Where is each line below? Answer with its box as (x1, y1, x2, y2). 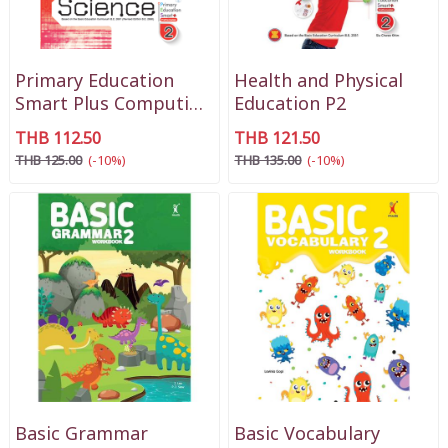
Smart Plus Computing (14, 90, 211, 118)
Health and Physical (234, 67, 404, 95)
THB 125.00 (14, 150, 82, 171)
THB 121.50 (234, 126, 321, 151)
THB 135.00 (234, 150, 302, 171)
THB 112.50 (14, 126, 101, 151)
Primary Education (14, 67, 174, 95)
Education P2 (234, 90, 347, 118)
